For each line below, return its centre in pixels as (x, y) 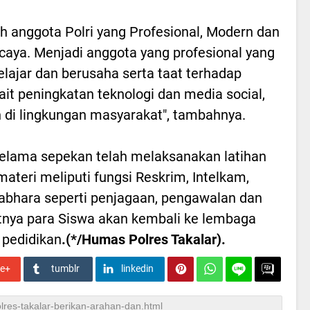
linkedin (137, 268)
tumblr (65, 268)
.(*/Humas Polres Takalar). (144, 239)
